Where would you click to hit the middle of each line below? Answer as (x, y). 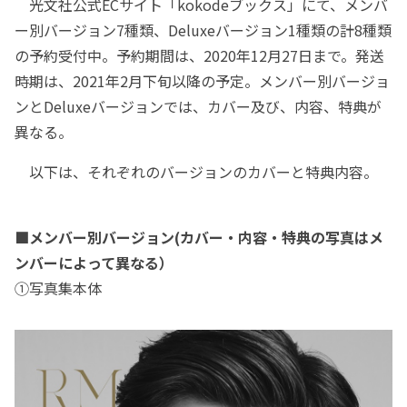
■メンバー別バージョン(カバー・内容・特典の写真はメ (199, 238)
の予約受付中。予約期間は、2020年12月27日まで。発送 (199, 56)
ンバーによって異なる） (94, 263)
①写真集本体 (58, 288)
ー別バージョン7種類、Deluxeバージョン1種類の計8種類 (203, 30)
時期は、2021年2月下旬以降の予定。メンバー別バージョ (202, 81)
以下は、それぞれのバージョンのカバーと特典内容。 (196, 172)
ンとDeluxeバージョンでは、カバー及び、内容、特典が (198, 107)
